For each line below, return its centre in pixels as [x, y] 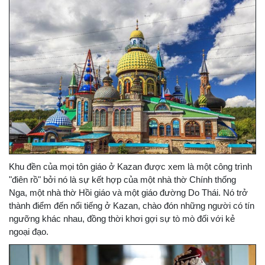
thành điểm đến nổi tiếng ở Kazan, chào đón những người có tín [132, 206]
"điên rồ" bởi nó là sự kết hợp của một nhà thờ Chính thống [122, 180]
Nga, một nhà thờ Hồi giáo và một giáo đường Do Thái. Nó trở [128, 193]
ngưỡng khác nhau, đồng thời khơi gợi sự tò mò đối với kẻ [122, 219]
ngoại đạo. [29, 232]
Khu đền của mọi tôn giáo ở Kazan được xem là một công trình [130, 167]
